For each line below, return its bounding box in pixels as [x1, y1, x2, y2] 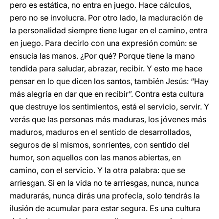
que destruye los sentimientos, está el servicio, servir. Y [10, 102, 209, 111]
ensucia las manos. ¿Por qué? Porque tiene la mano [10, 51, 195, 61]
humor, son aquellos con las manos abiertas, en [10, 153, 181, 162]
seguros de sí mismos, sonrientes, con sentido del [10, 140, 190, 150]
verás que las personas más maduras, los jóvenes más [10, 114, 206, 124]
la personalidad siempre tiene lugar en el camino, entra [10, 25, 208, 35]
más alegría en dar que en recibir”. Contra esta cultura [10, 89, 204, 99]
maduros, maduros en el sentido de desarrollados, [10, 127, 192, 137]
